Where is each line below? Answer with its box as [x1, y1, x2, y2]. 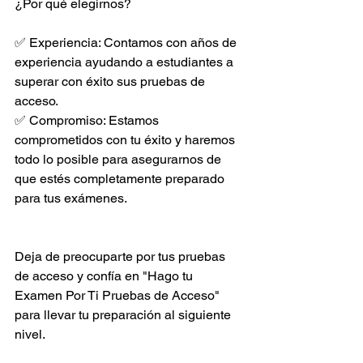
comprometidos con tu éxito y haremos [15, 132, 238, 147]
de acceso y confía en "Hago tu [15, 268, 196, 284]
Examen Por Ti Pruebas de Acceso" [15, 288, 223, 303]
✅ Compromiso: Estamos [15, 113, 162, 128]
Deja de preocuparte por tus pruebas [15, 249, 228, 264]
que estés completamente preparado [15, 171, 228, 186]
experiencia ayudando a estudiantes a [15, 54, 237, 70]
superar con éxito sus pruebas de [15, 74, 208, 89]
